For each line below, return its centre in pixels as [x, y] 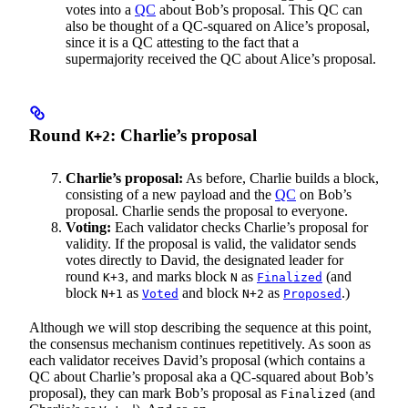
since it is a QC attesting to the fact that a [182, 43]
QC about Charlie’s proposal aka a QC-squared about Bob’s [201, 376]
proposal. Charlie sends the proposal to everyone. [207, 210]
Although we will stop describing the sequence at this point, [200, 327]
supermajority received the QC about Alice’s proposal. [221, 59]
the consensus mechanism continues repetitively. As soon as [200, 343]
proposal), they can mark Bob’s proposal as [155, 393]
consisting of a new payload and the [170, 194]
